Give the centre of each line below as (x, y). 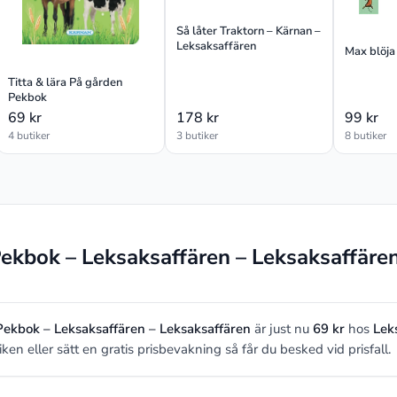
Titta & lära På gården (65, 83)
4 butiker (29, 135)
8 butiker (366, 135)
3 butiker (197, 135)
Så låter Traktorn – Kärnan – (249, 31)
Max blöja (370, 52)
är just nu (282, 328)
